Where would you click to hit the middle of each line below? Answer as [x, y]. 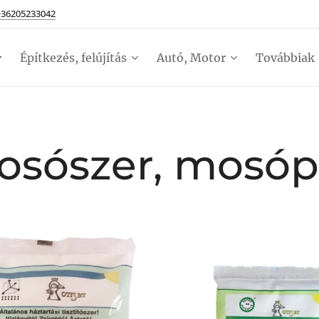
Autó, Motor [191, 58]
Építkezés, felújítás [73, 58]
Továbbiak [285, 58]
